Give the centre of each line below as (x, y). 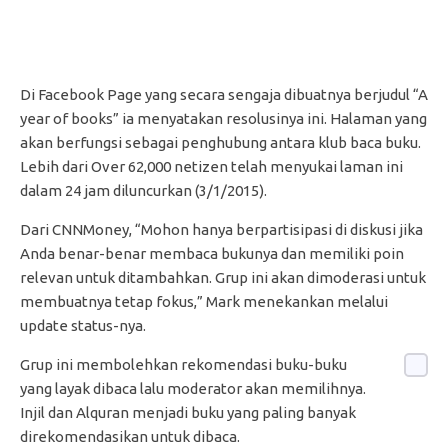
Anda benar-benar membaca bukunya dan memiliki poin (212, 253)
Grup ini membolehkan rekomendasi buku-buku (183, 364)
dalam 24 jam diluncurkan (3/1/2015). (143, 190)
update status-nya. (83, 325)
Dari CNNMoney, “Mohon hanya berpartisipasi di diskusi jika (221, 229)
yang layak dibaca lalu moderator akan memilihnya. (193, 388)
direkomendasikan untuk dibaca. (130, 436)
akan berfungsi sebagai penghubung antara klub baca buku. (220, 142)
